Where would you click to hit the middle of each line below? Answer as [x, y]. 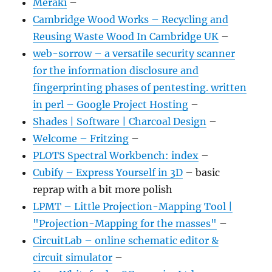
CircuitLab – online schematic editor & [126, 240]
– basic [202, 172]
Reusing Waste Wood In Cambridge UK [126, 36]
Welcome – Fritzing [81, 138]
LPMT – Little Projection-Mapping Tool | [133, 206]
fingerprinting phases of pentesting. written [140, 87]
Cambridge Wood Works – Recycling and [131, 19]
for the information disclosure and [116, 70]
